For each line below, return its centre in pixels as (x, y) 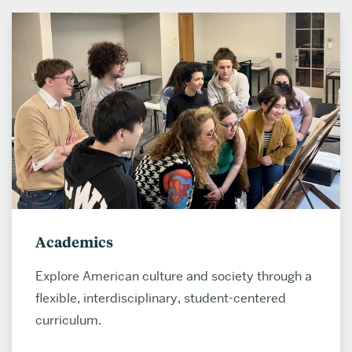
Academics (74, 242)
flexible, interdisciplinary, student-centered (161, 299)
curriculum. (68, 321)
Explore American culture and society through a (174, 277)
